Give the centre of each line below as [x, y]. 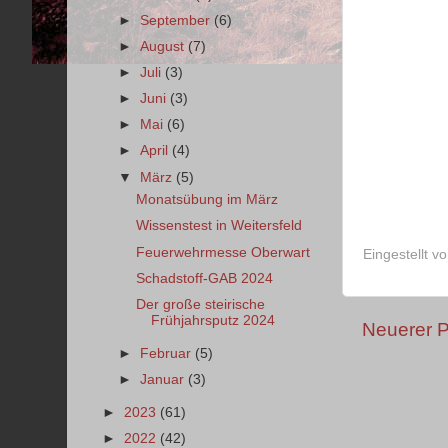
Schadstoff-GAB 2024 [204, 278]
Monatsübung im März [206, 200]
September [177, 20]
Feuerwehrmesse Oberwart [222, 252]
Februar [168, 353]
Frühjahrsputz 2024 [212, 320]
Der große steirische [200, 304]
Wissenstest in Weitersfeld [218, 226]
